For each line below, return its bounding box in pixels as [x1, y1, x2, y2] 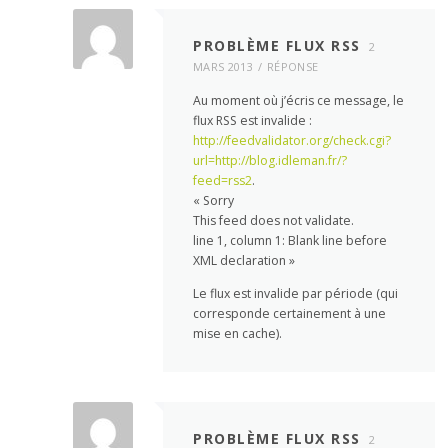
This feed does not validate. [193, 211, 355, 229]
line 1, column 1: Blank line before [193, 231, 388, 249]
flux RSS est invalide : [193, 111, 313, 129]
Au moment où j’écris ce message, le [193, 91, 405, 109]
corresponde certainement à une [193, 304, 387, 322]
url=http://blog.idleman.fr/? [193, 151, 348, 169]
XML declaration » [193, 251, 296, 269]
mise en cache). [193, 324, 283, 342]
